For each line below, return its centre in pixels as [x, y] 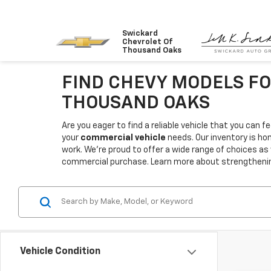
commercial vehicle [123, 138]
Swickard [140, 33]
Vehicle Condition [60, 252]
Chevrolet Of [148, 42]
